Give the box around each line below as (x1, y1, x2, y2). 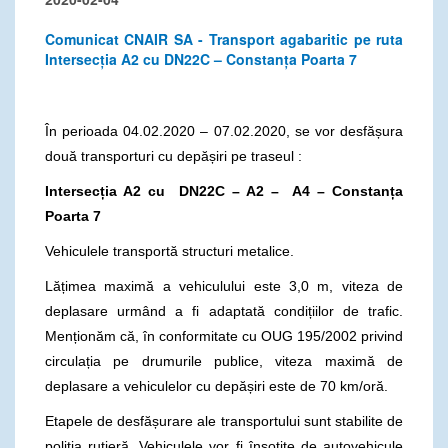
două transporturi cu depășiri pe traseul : (45, 147, 302, 164)
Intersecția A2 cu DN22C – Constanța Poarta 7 (45, 48, 357, 69)
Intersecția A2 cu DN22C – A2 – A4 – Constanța (45, 182, 403, 199)
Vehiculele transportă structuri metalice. (45, 242, 294, 259)
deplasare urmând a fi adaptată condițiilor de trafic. (45, 302, 403, 319)
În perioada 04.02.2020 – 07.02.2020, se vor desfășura (45, 122, 403, 139)
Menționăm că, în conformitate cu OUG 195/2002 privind (45, 327, 403, 344)
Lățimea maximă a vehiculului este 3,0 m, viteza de (45, 277, 403, 294)
